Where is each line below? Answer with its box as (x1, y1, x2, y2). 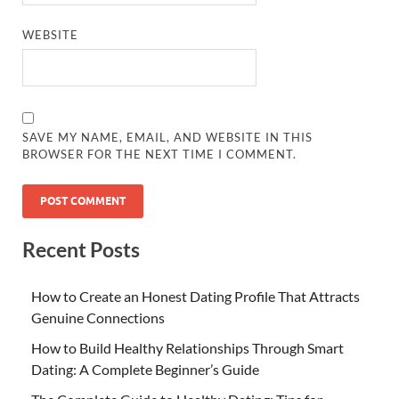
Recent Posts (22, 237, 140, 263)
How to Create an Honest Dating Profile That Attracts (31, 287, 360, 305)
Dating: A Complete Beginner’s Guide (31, 360, 259, 378)
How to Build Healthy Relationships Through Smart (31, 338, 344, 356)
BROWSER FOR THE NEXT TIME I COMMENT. (22, 147, 297, 162)
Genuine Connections (31, 308, 165, 326)
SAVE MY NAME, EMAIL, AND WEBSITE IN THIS (22, 130, 313, 145)
